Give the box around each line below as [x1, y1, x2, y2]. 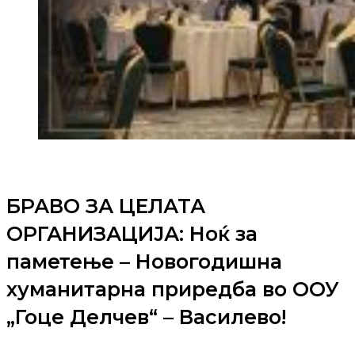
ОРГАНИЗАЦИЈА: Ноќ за [6, 222, 258, 246]
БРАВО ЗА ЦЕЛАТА [6, 194, 205, 219]
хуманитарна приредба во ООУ [6, 277, 339, 302]
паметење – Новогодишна [6, 250, 282, 274]
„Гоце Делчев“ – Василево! [6, 305, 286, 330]
